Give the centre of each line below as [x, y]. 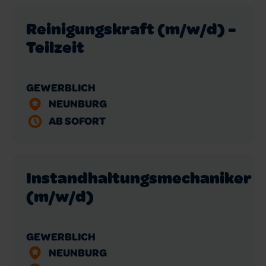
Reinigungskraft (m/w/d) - [131, 28]
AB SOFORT [77, 121]
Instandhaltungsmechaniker [139, 178]
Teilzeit [55, 47]
